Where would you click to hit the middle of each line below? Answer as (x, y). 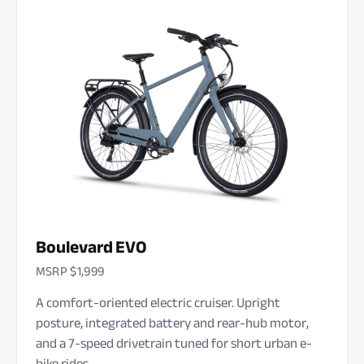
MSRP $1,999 (70, 271)
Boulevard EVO (91, 247)
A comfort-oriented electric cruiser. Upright (158, 303)
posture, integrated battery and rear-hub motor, (172, 323)
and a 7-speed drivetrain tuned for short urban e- (173, 344)
